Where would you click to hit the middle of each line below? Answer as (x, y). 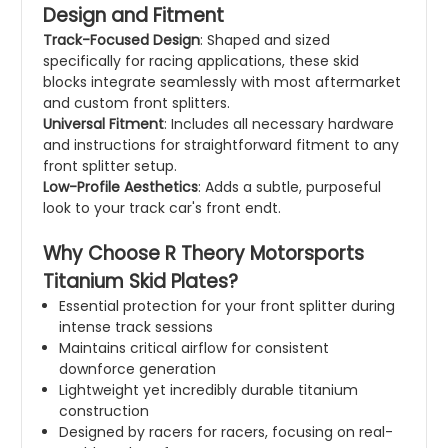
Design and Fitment (133, 16)
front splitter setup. (110, 166)
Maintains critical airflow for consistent (194, 348)
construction (104, 411)
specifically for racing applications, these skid (201, 61)
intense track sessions (136, 327)
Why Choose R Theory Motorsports (203, 254)
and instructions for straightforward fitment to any (221, 145)
